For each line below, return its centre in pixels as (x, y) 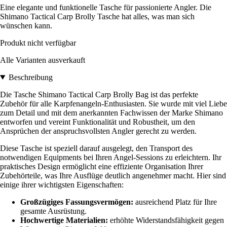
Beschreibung (30, 77)
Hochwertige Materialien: (64, 220)
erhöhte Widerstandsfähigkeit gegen (166, 220)
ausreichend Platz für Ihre (175, 202)
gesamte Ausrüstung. (53, 211)
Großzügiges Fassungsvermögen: (77, 202)
